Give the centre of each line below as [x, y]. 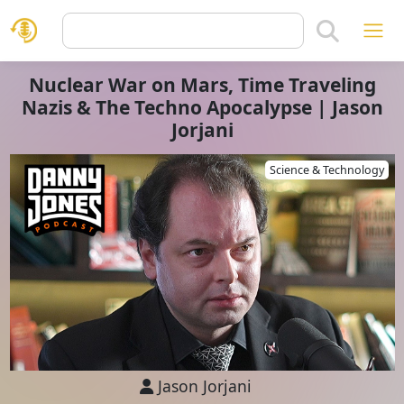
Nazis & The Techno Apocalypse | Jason [202, 107]
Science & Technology [326, 170]
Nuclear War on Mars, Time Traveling [202, 85]
